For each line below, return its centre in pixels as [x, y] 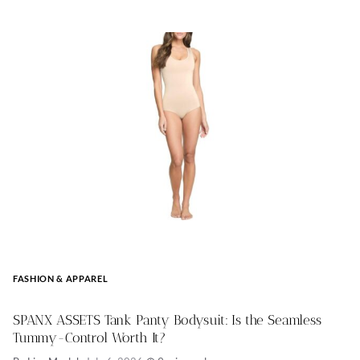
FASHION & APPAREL [61, 279]
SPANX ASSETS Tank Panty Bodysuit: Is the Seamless [167, 320]
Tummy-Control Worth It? [90, 338]
